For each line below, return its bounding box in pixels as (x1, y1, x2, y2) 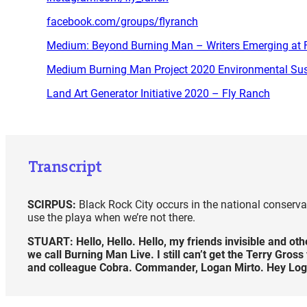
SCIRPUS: (27, 198, 79, 212)
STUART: (27, 235, 76, 249)
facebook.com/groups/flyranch (47, 15, 198, 29)
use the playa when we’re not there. (27, 211, 195, 225)
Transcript (28, 157, 102, 177)
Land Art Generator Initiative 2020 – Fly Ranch (47, 87, 270, 101)
